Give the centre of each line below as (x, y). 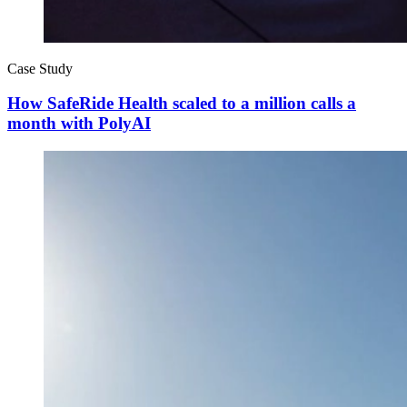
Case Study (40, 68)
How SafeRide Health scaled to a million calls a (182, 104)
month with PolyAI (79, 124)
